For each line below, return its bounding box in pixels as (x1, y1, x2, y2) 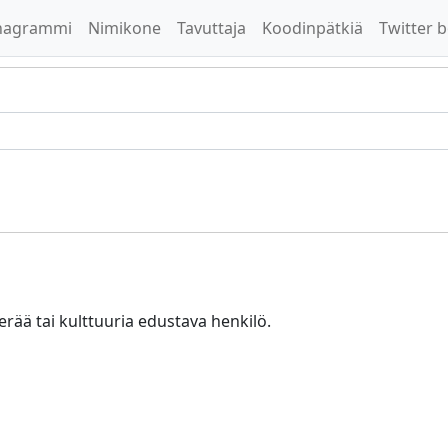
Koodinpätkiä (262, 17, 363, 39)
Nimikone (88, 17, 161, 39)
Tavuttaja (177, 17, 246, 39)
